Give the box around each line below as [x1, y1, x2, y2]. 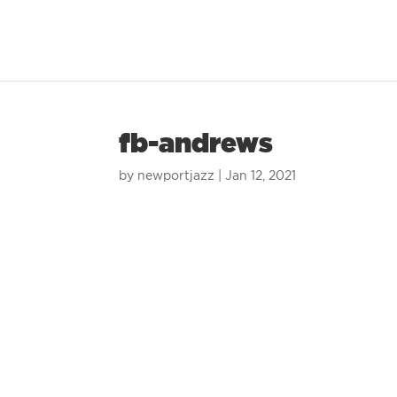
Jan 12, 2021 [225, 170, 297, 183]
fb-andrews [119, 131, 274, 158]
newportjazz [137, 170, 215, 183]
